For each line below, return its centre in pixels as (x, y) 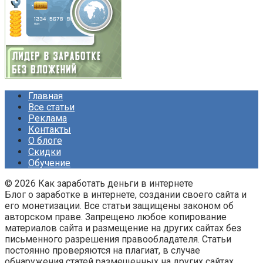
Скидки (45, 152)
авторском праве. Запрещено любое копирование (116, 217)
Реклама (48, 118)
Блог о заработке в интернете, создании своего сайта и (126, 195)
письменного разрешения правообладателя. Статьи (118, 239)
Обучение (49, 163)
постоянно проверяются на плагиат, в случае (102, 250)
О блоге (45, 141)
